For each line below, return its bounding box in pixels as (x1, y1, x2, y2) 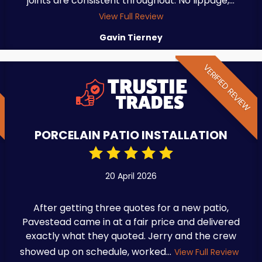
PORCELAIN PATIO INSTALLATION (34, 126, 227, 143)
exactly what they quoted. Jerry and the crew (25, 229, 236, 243)
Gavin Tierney (99, 31, 163, 43)
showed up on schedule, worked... (20, 244, 172, 258)
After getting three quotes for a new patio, (33, 201, 229, 215)
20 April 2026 (105, 170, 157, 182)
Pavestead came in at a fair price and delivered (22, 215, 240, 229)
